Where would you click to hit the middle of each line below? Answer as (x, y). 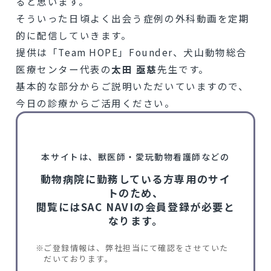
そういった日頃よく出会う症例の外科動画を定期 (133, 18)
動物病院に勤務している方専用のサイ (135, 178)
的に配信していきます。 (74, 35)
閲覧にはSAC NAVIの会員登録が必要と (135, 206)
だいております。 (79, 258)
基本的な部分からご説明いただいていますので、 (132, 86)
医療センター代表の (64, 69)
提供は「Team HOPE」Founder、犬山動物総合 (132, 52)
